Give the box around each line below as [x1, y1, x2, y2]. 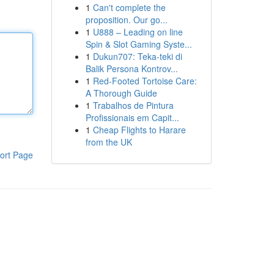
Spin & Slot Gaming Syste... [85, 38, 192, 50]
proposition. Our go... [85, 13, 168, 26]
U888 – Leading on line [92, 26, 183, 38]
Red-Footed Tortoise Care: [92, 75, 197, 87]
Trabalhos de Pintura [92, 99, 174, 111]
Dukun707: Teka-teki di [92, 50, 182, 62]
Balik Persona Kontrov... [85, 62, 178, 75]
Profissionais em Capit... [85, 111, 179, 124]
